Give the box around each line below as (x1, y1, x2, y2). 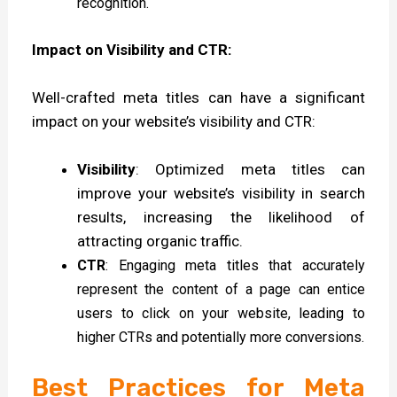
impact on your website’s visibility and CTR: (32, 112, 316, 130)
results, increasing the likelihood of (77, 208, 365, 227)
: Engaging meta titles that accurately (105, 257, 365, 275)
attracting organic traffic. (77, 232, 244, 251)
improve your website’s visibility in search (77, 184, 365, 203)
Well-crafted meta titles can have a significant (32, 88, 365, 106)
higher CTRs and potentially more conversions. (77, 329, 365, 346)
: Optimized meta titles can (136, 160, 365, 179)
